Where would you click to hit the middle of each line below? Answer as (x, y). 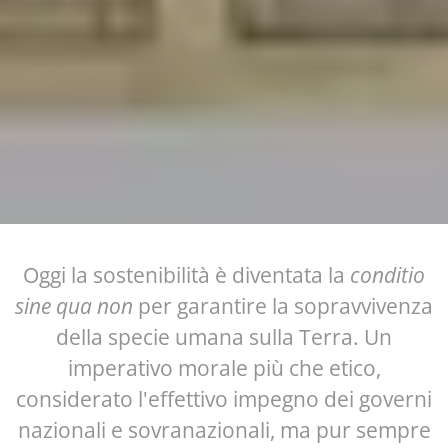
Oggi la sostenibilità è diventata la (186, 275)
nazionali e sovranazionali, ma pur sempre (224, 430)
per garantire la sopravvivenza (283, 306)
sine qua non (74, 306)
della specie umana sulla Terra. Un (224, 337)
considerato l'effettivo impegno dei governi (224, 399)
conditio (387, 275)
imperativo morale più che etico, (224, 368)
